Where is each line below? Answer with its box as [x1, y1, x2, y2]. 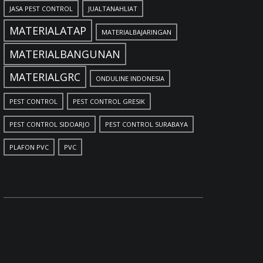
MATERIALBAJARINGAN [102, 28, 171, 36]
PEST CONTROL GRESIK [73, 97, 145, 106]
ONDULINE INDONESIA [96, 74, 164, 83]
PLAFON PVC [9, 143, 49, 151]
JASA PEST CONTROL [9, 4, 73, 13]
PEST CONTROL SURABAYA [105, 120, 188, 129]
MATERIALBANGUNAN [9, 47, 120, 61]
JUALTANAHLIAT [88, 4, 137, 13]
